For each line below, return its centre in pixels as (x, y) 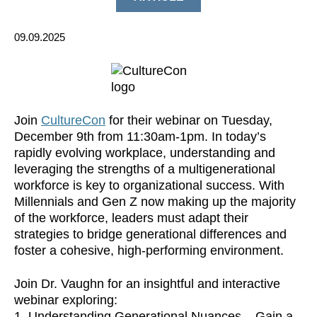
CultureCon (73, 120)
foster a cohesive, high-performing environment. (149, 250)
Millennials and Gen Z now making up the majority (155, 202)
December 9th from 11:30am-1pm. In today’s (140, 137)
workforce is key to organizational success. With (149, 185)
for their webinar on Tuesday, (189, 120)
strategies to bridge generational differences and (150, 234)
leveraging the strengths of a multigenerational (145, 169)
